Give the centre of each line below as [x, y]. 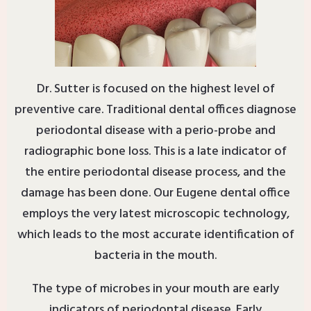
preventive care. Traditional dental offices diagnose [155, 110]
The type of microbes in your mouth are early [155, 289]
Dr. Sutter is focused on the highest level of [155, 90]
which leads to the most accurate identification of [155, 235]
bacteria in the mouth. [155, 256]
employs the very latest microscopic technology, [155, 215]
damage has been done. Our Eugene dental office [155, 194]
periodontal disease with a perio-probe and [155, 131]
